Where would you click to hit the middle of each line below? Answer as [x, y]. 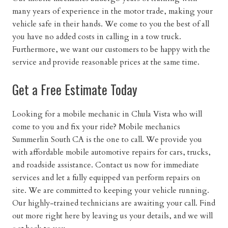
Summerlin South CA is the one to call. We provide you [107, 139]
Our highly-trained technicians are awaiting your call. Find [113, 203]
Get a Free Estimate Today [75, 89]
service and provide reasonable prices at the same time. [106, 62]
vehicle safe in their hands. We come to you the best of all [110, 24]
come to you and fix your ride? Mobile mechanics [96, 127]
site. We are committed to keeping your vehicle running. [110, 190]
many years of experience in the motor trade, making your [112, 11]
